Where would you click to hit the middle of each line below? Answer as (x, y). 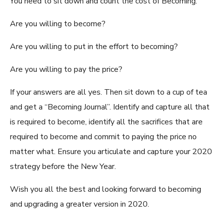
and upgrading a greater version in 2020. (80, 204)
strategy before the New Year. (63, 166)
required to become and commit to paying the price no (103, 137)
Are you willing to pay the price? (66, 69)
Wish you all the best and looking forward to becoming (106, 189)
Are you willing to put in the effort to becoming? (94, 47)
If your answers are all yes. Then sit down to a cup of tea (109, 92)
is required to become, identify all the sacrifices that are (106, 122)
